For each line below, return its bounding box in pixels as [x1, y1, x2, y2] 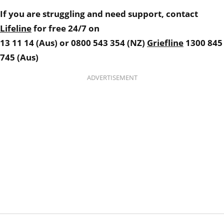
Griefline [147, 36, 183, 48]
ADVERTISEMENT [86, 73, 137, 82]
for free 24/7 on [31, 22, 99, 34]
